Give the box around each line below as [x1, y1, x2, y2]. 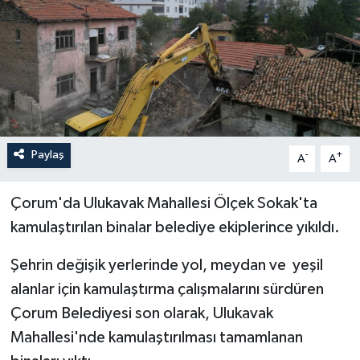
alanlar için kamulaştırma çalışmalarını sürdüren [10, 281, 324, 298]
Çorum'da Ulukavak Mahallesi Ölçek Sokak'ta [10, 195, 317, 212]
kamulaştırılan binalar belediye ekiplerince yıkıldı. [10, 219, 340, 236]
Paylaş [31, 149, 64, 162]
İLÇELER [43, 22, 97, 35]
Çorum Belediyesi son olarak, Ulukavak [10, 305, 273, 322]
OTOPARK [43, 63, 109, 76]
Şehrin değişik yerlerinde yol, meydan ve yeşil [10, 257, 323, 274]
